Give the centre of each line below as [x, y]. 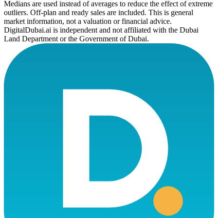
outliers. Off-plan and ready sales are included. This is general [99, 12]
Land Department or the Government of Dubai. [76, 38]
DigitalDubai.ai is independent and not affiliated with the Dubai [101, 30]
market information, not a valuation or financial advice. [88, 21]
